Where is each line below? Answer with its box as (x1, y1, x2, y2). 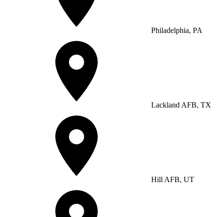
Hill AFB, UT (149, 175, 194, 184)
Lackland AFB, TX (149, 100, 211, 109)
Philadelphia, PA (149, 26, 202, 34)
